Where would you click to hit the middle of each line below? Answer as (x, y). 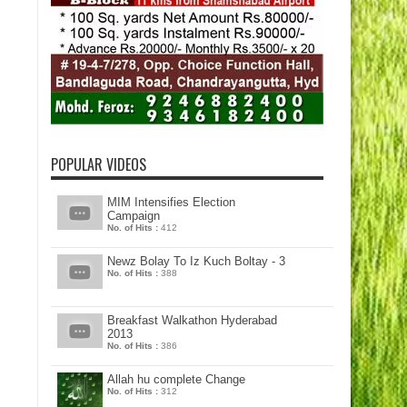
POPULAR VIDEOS (99, 164)
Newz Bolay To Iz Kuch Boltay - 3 (196, 261)
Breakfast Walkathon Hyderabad (192, 320)
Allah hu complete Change (176, 379)
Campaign (134, 216)
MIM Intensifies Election (171, 202)
